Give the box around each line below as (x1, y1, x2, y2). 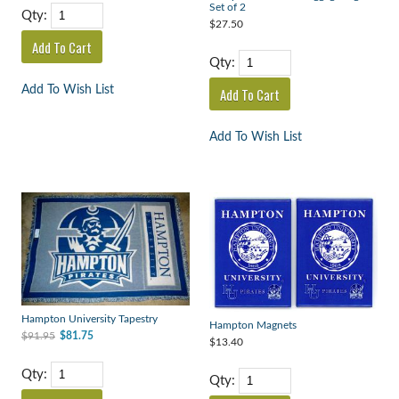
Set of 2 (208, 3, 246, 13)
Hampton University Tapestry (20, 314, 158, 325)
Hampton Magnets (208, 321, 297, 331)
